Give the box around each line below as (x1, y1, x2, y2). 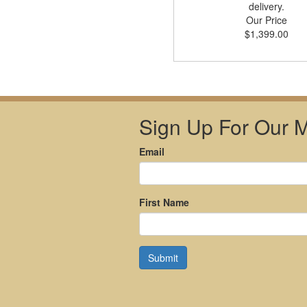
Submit (148, 251, 178, 265)
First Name (139, 195, 189, 209)
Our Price (246, 13, 287, 27)
